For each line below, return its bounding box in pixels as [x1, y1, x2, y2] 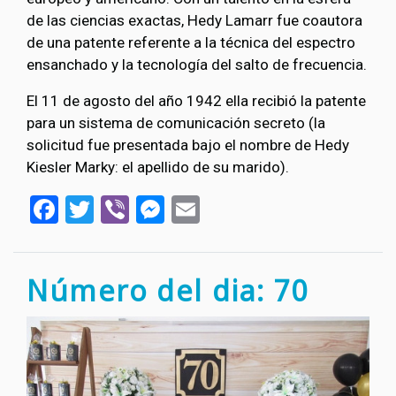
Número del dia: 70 [27, 270, 308, 309]
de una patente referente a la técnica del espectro [27, 34, 355, 52]
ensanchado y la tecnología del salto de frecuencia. [27, 56, 367, 74]
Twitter [94, 190, 180, 225]
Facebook [58, 190, 176, 225]
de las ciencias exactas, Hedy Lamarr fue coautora [27, 11, 362, 30]
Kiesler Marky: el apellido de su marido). [27, 158, 289, 177]
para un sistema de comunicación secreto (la [27, 114, 325, 133]
